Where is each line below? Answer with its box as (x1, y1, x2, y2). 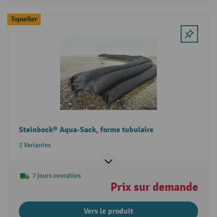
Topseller (11, 15, 37, 24)
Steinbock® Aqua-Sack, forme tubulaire (18, 125, 154, 135)
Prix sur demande (110, 180, 199, 195)
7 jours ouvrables (32, 171, 81, 180)
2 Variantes (18, 141, 51, 150)
